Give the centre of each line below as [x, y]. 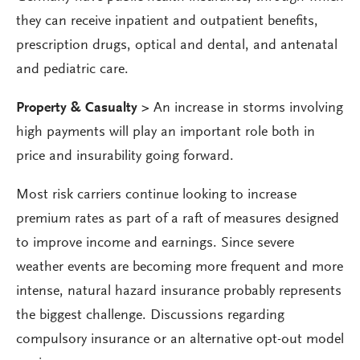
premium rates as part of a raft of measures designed [178, 219]
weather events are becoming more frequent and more [180, 268]
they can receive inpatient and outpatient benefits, [167, 22]
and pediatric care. [72, 70]
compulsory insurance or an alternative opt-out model [180, 340]
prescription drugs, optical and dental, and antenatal [177, 46]
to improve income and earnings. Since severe [155, 243]
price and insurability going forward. [125, 157]
